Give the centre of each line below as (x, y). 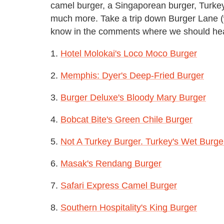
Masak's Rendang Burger (111, 163)
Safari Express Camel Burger (119, 185)
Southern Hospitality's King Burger (129, 207)
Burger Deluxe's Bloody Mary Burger (133, 97)
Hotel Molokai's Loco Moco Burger (129, 53)
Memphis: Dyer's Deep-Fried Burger (132, 75)
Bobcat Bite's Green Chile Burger (126, 119)
